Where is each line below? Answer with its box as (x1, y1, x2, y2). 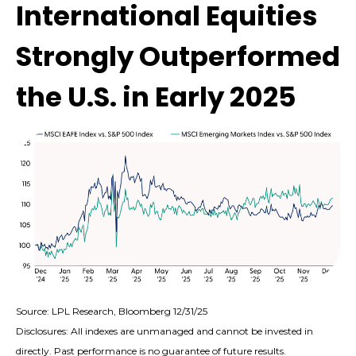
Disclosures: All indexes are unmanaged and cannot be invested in (16, 324, 313, 337)
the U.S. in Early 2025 (16, 78, 296, 117)
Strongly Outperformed (16, 37, 340, 76)
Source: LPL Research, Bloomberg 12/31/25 (16, 304, 207, 317)
